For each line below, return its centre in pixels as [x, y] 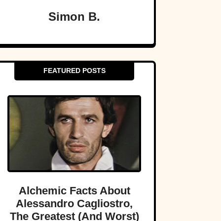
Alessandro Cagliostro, [74, 204]
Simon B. [74, 17]
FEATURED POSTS [74, 71]
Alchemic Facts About [74, 191]
